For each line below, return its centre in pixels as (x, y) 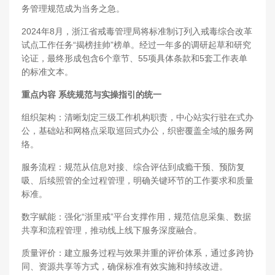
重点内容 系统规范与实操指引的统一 (91, 95)
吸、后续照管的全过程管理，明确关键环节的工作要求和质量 (137, 181)
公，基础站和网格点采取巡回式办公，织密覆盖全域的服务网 (137, 131)
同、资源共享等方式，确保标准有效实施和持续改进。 (125, 267)
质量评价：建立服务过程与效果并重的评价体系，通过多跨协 (137, 253)
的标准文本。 (47, 72)
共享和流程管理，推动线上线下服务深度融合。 (112, 230)
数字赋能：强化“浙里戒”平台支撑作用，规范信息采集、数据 (136, 217)
